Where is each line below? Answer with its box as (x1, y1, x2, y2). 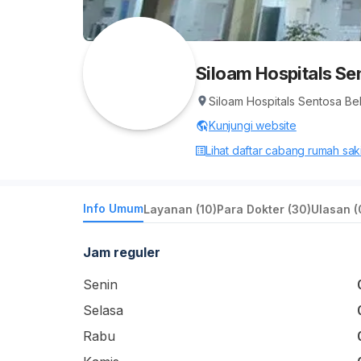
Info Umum (83, 201, 143, 215)
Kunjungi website (209, 118, 297, 132)
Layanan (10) (143, 201, 217, 216)
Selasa (83, 302, 123, 318)
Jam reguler (83, 244, 160, 260)
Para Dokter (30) (217, 201, 311, 216)
